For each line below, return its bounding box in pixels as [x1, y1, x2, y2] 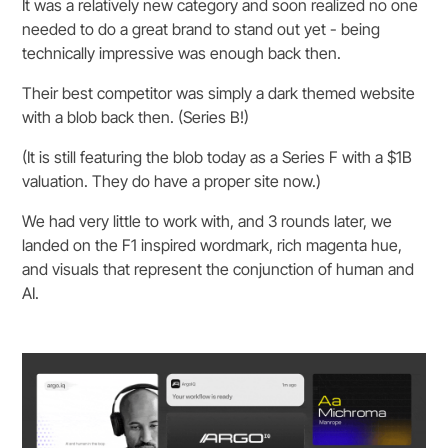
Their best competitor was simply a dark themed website [22, 82, 416, 103]
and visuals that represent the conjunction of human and [22, 258, 415, 279]
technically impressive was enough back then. [22, 42, 342, 63]
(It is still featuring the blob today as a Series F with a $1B [22, 146, 413, 167]
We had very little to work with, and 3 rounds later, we [22, 210, 393, 231]
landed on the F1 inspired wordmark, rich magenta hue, [22, 234, 403, 255]
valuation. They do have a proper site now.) [22, 170, 322, 191]
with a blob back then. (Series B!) [22, 106, 250, 127]
